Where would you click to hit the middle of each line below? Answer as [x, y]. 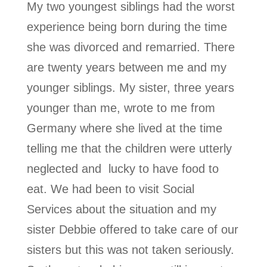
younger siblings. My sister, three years [130, 87]
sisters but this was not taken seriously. [130, 249]
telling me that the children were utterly [129, 148]
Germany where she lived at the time [124, 128]
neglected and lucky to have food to [122, 168]
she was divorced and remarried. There [131, 47]
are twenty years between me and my [126, 67]
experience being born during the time [127, 27]
